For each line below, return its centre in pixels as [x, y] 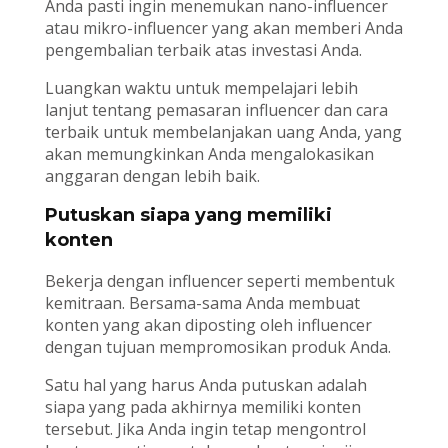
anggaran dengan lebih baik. [152, 176]
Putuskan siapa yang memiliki [188, 215]
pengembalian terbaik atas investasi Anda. [203, 50]
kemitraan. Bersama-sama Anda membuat [202, 303]
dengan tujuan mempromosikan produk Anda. [217, 347]
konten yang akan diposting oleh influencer [208, 325]
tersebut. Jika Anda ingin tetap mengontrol [205, 429]
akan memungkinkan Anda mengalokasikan [209, 154]
